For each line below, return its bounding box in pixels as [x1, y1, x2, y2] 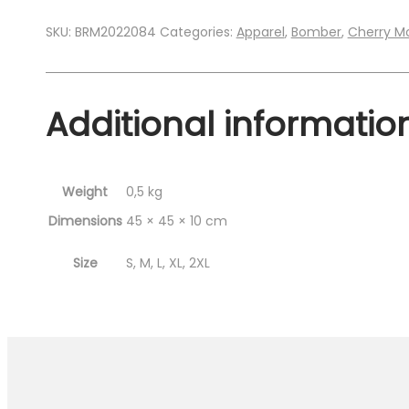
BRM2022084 [74, 22, 156, 41]
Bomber [290, 22, 341, 41]
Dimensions [47, 212, 122, 231]
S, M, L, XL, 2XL [125, 254, 210, 273]
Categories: [159, 22, 236, 41]
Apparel [236, 22, 285, 41]
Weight [62, 183, 109, 202]
